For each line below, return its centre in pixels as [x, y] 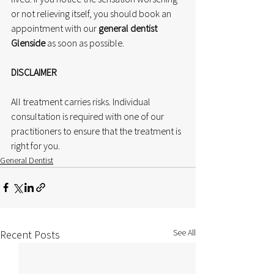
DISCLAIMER [34, 72]
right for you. [35, 145]
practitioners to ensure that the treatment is [97, 131]
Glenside [28, 43]
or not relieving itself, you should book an [92, 13]
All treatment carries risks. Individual [82, 101]
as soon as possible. [85, 43]
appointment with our [55, 28]
